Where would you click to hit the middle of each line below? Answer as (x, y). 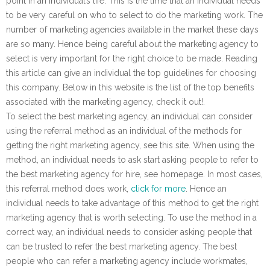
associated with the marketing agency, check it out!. (105, 102)
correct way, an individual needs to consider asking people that (129, 232)
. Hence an (206, 189)
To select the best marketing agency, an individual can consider (129, 116)
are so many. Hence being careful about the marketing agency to (132, 44)
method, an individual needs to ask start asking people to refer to (132, 160)
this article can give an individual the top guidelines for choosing (131, 73)
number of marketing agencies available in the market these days (132, 30)
